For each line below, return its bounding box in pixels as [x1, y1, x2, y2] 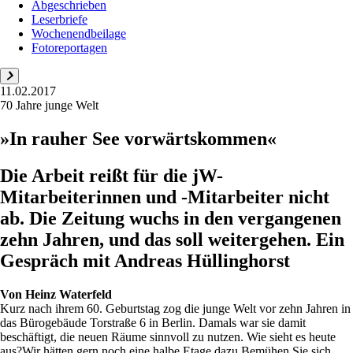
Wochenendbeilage [32, 27, 126, 40]
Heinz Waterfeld [25, 287, 112, 301]
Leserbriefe [32, 13, 87, 26]
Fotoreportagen [32, 41, 107, 54]
